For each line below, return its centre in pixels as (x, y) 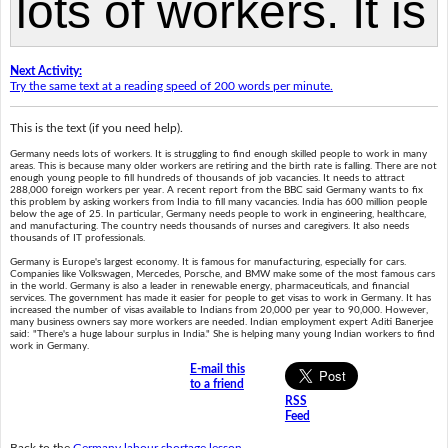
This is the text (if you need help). (96, 127)
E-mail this (217, 369)
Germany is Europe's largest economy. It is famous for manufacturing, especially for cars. (207, 262)
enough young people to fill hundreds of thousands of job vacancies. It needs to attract (207, 178)
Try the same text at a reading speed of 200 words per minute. (171, 85)
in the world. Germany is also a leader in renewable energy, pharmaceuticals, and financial (209, 286)
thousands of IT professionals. (77, 238)
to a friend (216, 384)
